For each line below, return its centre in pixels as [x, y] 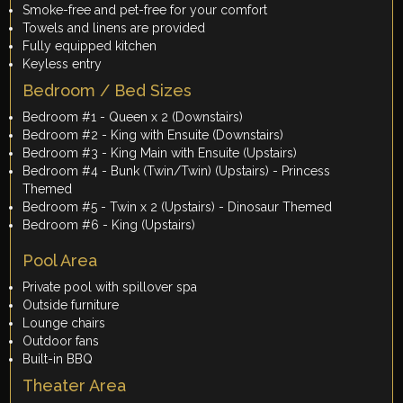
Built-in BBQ [62, 359]
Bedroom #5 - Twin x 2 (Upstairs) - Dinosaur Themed [178, 207]
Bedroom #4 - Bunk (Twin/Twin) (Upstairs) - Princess [177, 171]
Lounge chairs [66, 323]
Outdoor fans [61, 341]
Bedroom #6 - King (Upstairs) [109, 225]
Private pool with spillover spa [110, 287]
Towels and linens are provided [114, 28]
